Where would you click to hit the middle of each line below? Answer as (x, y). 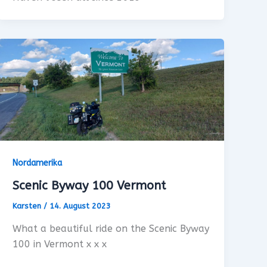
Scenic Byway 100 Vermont (89, 186)
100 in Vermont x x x (60, 244)
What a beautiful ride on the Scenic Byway (111, 228)
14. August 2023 (80, 206)
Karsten (28, 206)
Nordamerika (38, 163)
